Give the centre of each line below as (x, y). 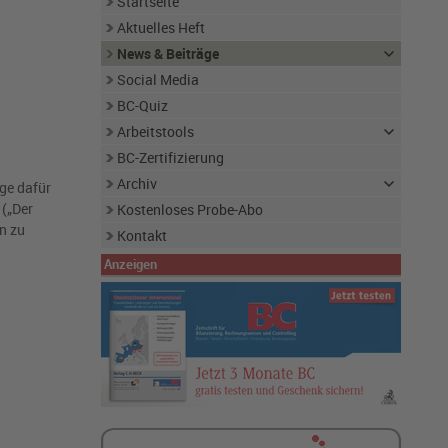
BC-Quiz (142, 105)
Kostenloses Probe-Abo (189, 209)
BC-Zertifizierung (170, 157)
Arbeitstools (155, 131)
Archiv (136, 183)
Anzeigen (130, 264)
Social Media (157, 79)
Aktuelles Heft (160, 27)
